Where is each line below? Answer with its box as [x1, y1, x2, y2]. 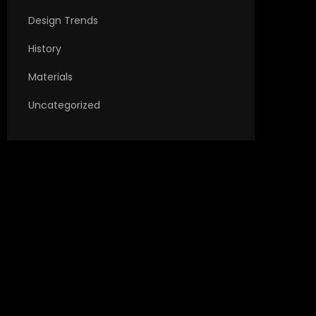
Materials [28, 70, 73, 84]
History [28, 42, 61, 56]
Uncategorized [28, 98, 100, 112]
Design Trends [28, 13, 98, 28]
